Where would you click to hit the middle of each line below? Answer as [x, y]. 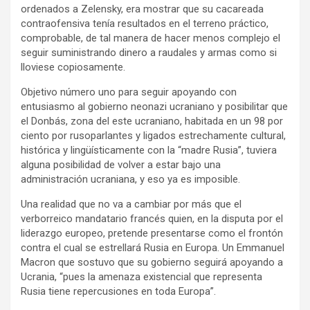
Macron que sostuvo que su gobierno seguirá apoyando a [152, 262]
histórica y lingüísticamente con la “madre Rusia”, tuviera [149, 150]
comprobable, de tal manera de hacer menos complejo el [151, 38]
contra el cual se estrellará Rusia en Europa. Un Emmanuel [153, 247]
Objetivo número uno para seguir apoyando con [129, 92]
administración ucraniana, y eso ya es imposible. [130, 179]
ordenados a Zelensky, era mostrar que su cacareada [142, 9]
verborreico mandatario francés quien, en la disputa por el [152, 218]
